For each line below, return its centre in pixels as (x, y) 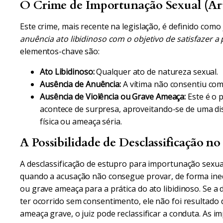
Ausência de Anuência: (80, 84)
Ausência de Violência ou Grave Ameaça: (113, 97)
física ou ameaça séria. (81, 121)
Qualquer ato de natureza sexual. (156, 72)
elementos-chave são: (60, 51)
